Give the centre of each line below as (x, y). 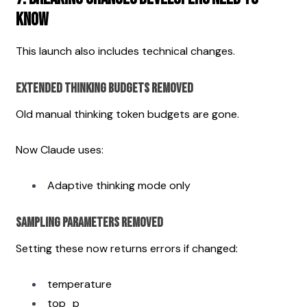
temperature (79, 284)
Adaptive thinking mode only (119, 185)
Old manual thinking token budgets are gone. (127, 114)
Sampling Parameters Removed (89, 222)
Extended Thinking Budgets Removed (105, 88)
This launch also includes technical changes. (125, 51)
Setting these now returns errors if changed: (127, 248)
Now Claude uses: (60, 149)
